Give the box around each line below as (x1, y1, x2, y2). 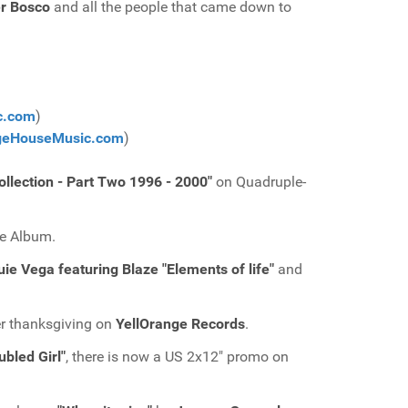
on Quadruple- (216, 173, 306, 190)
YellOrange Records (116, 315, 245, 332)
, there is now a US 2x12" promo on (66, 348, 289, 365)
